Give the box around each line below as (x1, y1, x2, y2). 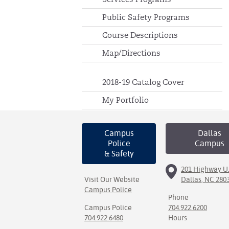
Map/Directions (102, 48, 161, 58)
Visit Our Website (84, 175, 140, 184)
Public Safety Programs (102, 12, 190, 22)
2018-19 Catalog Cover (102, 77, 184, 87)
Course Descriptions (102, 30, 178, 40)
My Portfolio (102, 95, 149, 105)
